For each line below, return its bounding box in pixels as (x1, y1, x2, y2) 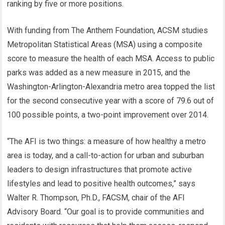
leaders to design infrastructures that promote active (7, 165, 192, 174)
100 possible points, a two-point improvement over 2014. (7, 110, 209, 120)
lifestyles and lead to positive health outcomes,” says (7, 179, 196, 188)
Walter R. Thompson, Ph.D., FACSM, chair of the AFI (7, 193, 185, 202)
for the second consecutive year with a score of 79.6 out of (7, 96, 214, 105)
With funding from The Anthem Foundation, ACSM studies (7, 26, 208, 35)
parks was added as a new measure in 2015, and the (7, 68, 191, 77)
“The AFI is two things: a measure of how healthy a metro (7, 137, 206, 146)
